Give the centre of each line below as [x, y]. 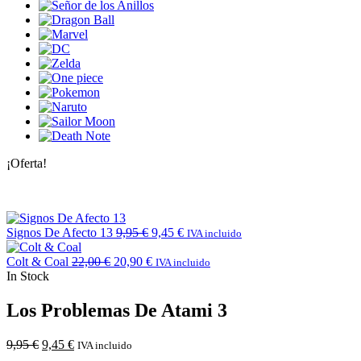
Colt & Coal [37, 261]
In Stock [28, 276]
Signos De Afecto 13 [60, 232]
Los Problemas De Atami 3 [117, 310]
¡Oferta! [27, 163]
